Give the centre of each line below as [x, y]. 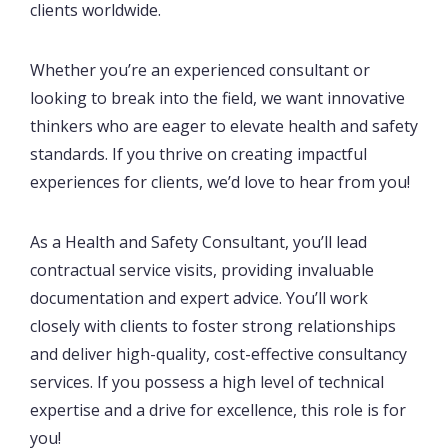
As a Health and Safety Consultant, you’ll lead [198, 242]
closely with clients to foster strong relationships [213, 326]
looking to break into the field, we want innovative [217, 98]
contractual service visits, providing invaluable [202, 270]
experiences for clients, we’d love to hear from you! [220, 182]
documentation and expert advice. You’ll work [199, 298]
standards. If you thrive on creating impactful [198, 154]
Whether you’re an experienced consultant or [200, 70]
